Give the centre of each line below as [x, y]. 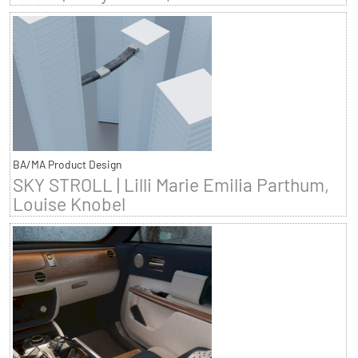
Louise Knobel [69, 203]
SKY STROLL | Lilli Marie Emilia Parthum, [171, 184]
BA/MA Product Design [67, 164]
